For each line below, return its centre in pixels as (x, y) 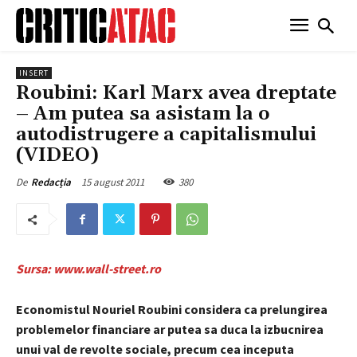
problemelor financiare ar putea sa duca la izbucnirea (170, 329)
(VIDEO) (57, 155)
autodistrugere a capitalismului (166, 134)
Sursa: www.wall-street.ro (88, 268)
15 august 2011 (113, 182)
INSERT (34, 73)
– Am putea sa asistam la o (143, 114)
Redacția (51, 182)
